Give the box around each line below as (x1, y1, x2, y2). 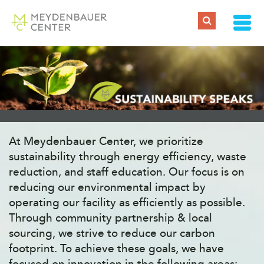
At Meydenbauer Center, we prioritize (9, 133, 203, 149)
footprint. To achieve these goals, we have (9, 240, 224, 256)
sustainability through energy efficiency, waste (9, 148, 246, 164)
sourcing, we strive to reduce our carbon (9, 225, 215, 241)
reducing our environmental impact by (9, 179, 206, 195)
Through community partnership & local (9, 210, 212, 226)
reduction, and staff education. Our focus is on (9, 164, 245, 180)
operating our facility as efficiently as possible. (9, 194, 245, 210)
